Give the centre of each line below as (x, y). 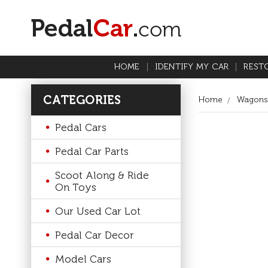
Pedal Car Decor (95, 235)
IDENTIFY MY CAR (192, 67)
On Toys (76, 187)
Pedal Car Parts (92, 151)
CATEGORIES (82, 100)
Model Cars (83, 259)
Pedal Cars (81, 127)
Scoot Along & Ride (102, 175)
